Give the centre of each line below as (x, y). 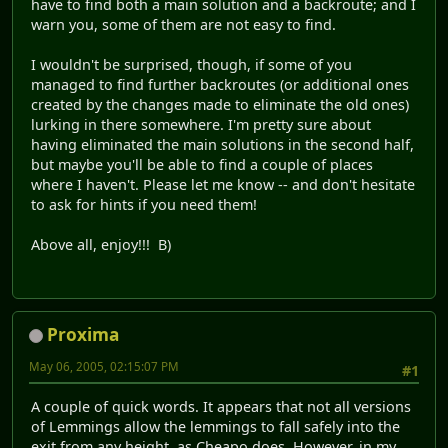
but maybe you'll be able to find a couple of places (202, 165)
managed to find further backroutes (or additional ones (220, 85)
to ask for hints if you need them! (144, 205)
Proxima (83, 334)
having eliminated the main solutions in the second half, (222, 145)
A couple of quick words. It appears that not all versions (221, 407)
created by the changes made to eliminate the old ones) (220, 105)
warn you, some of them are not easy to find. (183, 25)
